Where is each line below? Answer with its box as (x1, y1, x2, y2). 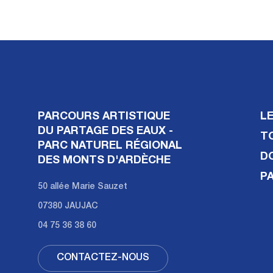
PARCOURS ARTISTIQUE (38, 111, 170, 122)
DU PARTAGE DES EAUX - (38, 126, 173, 137)
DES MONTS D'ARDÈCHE (38, 155, 171, 166)
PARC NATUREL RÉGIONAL (38, 140, 182, 152)
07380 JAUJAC (38, 202, 98, 211)
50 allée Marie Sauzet (38, 182, 127, 191)
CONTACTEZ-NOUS (57, 253, 149, 263)
